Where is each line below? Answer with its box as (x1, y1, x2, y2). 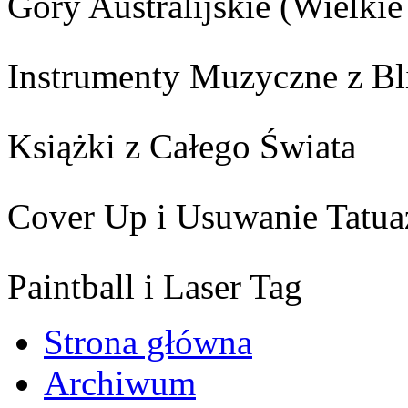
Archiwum (44, 362, 196, 403)
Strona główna (44, 321, 252, 362)
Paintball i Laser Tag (7, 266, 302, 306)
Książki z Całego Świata (7, 126, 356, 166)
